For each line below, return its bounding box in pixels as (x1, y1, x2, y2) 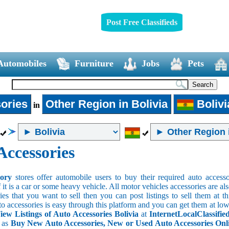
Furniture (74, 58, 113, 68)
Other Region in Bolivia (45, 97, 168, 110)
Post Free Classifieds (106, 17, 177, 27)
